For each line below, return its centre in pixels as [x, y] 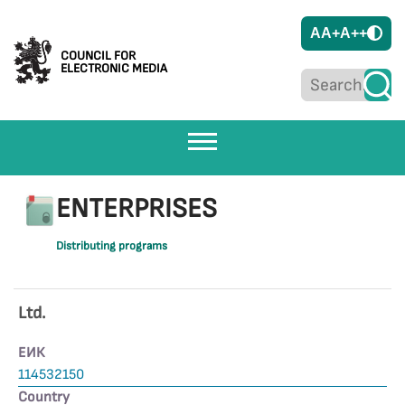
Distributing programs [112, 246]
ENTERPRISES [137, 209]
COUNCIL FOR [98, 55]
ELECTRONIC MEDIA [114, 68]
